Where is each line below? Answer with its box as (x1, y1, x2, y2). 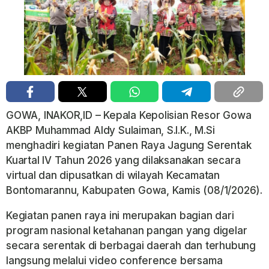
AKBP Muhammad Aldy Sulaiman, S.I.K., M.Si (6, 124, 215, 137)
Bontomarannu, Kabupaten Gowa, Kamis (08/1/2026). (6, 184, 262, 197)
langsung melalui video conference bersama (6, 255, 223, 267)
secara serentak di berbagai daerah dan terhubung (6, 240, 256, 252)
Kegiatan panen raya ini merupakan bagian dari (6, 210, 234, 222)
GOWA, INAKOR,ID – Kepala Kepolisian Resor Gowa (6, 109, 252, 122)
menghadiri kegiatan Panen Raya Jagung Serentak (6, 139, 252, 152)
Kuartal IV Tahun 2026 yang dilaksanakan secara (6, 154, 241, 167)
